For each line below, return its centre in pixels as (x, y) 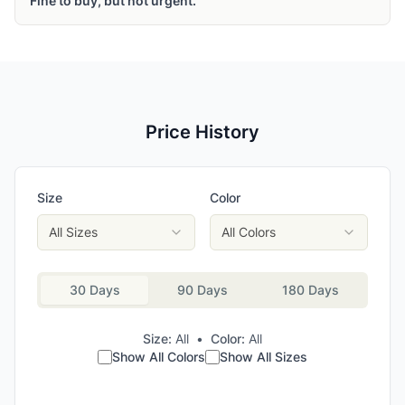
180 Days (310, 290)
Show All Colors (159, 357)
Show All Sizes (264, 357)
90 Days (202, 290)
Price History (202, 132)
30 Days (94, 290)
